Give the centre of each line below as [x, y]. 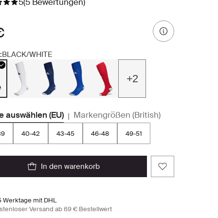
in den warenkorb [71, 166]
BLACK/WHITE [27, 54]
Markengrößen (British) [117, 115]
